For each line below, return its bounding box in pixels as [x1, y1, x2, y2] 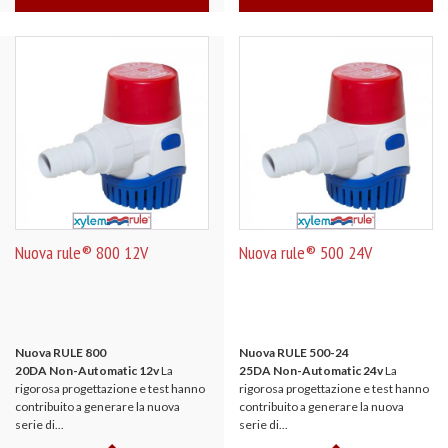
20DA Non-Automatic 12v [15, 363, 159, 378]
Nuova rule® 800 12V [15, 241, 148, 264]
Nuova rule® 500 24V [239, 241, 372, 264]
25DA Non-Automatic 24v [239, 363, 383, 378]
